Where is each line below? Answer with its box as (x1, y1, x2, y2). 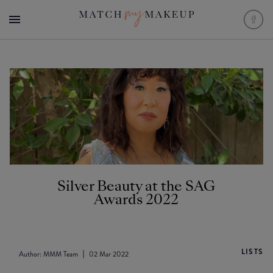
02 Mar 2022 (89, 249, 129, 260)
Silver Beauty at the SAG (57, 176, 216, 196)
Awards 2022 (94, 190, 179, 210)
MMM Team (43, 249, 78, 260)
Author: (19, 249, 43, 260)
